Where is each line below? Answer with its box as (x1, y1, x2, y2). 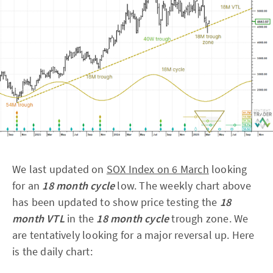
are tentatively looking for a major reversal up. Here (12, 228, 255, 243)
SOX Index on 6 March (106, 162, 209, 177)
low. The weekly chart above (115, 179, 251, 193)
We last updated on (12, 162, 107, 177)
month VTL (12, 211, 67, 226)
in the (67, 211, 94, 226)
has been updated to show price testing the (12, 195, 220, 210)
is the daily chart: (12, 244, 93, 259)
